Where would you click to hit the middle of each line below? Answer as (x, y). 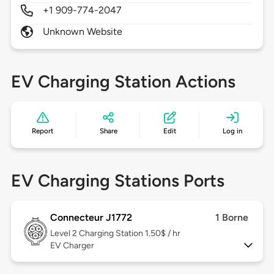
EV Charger (72, 246)
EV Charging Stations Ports (117, 181)
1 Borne (232, 218)
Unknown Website (83, 32)
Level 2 (64, 234)
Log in (232, 131)
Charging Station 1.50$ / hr (129, 234)
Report (43, 131)
